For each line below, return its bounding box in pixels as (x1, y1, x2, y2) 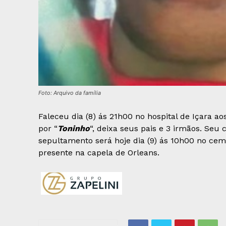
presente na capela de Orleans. (38, 148, 159, 158)
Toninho (58, 124, 90, 134)
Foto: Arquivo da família (38, 89, 101, 97)
